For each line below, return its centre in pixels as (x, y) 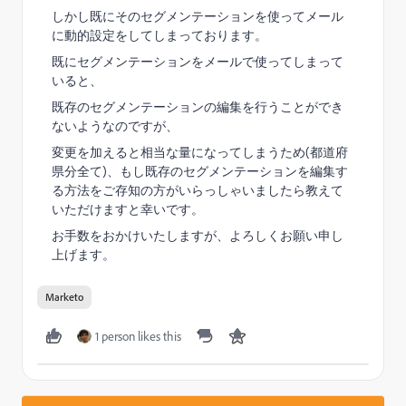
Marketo (64, 297)
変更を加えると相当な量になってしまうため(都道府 (200, 152)
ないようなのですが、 (115, 126)
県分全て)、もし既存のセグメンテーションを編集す (200, 171)
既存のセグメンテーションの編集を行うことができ (198, 106)
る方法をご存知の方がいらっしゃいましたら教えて (198, 190)
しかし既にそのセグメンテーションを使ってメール (198, 16)
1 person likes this (138, 336)
